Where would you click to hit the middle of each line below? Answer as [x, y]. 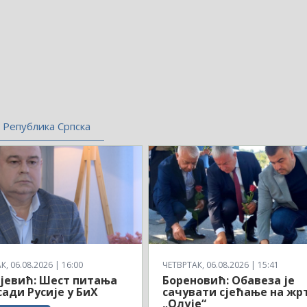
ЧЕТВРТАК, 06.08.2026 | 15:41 [221, 265]
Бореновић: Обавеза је [229, 280]
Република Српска [46, 126]
